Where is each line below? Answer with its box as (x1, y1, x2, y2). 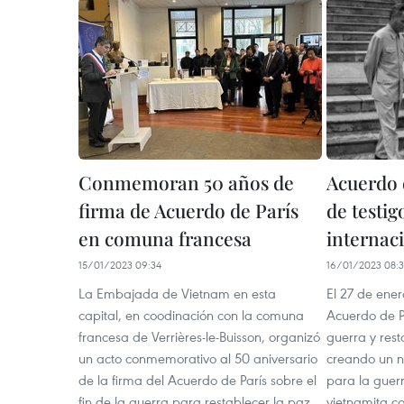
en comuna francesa (78, 225, 252, 251)
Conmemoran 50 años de (78, 170, 294, 195)
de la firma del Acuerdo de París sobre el (78, 371, 317, 389)
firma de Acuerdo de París (78, 197, 298, 223)
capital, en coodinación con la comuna (78, 306, 304, 324)
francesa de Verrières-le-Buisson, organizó (78, 327, 320, 345)
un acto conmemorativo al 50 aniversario (78, 349, 317, 367)
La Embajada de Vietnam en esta (78, 284, 276, 302)
